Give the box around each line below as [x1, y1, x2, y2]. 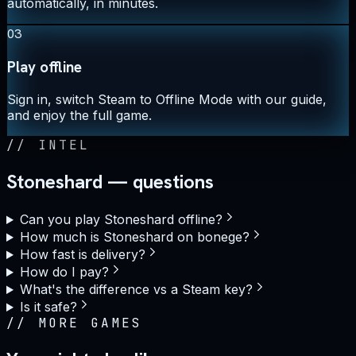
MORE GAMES [37, 315, 143, 332]
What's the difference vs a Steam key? [19, 281, 253, 298]
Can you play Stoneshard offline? [19, 211, 222, 228]
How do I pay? [19, 264, 109, 281]
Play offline [7, 56, 82, 77]
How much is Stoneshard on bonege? [19, 229, 250, 246]
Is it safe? [19, 299, 77, 315]
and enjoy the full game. [7, 107, 152, 124]
